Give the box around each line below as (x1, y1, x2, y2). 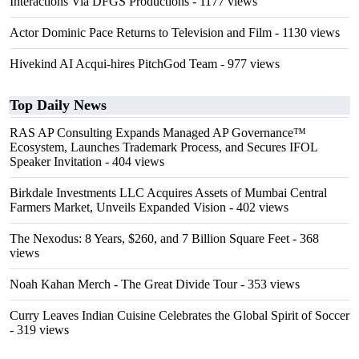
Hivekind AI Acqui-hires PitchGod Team (10, 57, 217, 71)
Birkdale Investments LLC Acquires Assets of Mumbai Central (10, 186, 327, 200)
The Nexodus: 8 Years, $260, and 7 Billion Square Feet (10, 232, 289, 246)
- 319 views (10, 323, 69, 337)
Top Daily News (10, 97, 107, 114)
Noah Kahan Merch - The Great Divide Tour (10, 277, 237, 292)
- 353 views (237, 277, 300, 292)
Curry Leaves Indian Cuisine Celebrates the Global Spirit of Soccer (10, 309, 349, 323)
